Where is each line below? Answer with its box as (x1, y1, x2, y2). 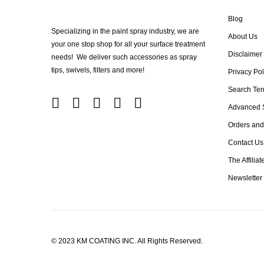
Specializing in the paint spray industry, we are (51, 27, 199, 35)
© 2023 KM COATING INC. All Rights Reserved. (51, 237, 203, 245)
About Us (228, 32, 258, 41)
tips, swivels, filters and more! (51, 66, 144, 74)
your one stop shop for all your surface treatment (51, 40, 205, 48)
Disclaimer (228, 50, 262, 58)
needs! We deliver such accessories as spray (51, 53, 197, 61)
